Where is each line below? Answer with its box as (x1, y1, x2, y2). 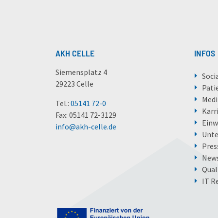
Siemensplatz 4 (55, 67, 107, 77)
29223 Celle (55, 79, 93, 89)
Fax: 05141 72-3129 (55, 110, 116, 120)
